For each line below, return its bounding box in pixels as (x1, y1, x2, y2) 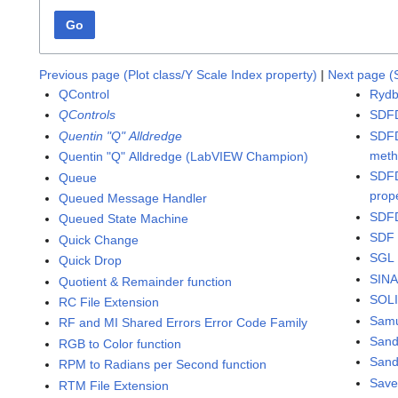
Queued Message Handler (59, 191, 208, 205)
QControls (59, 107, 116, 123)
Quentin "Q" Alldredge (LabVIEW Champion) (59, 149, 309, 164)
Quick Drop (59, 253, 123, 268)
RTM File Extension (59, 378, 170, 393)
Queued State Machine (59, 211, 189, 227)
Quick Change (59, 232, 139, 247)
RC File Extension (59, 294, 160, 309)
